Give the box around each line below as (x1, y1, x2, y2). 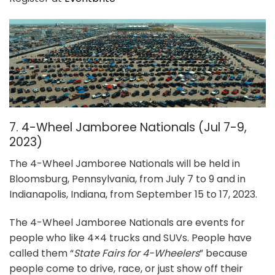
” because (199, 246, 247, 260)
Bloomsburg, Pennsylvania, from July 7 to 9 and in (9, 171, 246, 186)
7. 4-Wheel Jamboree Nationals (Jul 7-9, (9, 119, 247, 136)
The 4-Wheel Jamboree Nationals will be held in (9, 156, 240, 171)
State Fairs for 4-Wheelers (74, 246, 199, 260)
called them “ (9, 246, 74, 260)
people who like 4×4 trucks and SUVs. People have (9, 230, 252, 245)
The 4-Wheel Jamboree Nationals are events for (9, 215, 245, 230)
